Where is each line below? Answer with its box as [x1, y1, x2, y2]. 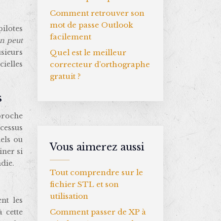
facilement [50, 32, 91, 41]
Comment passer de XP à [50, 207, 146, 217]
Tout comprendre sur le [50, 168, 143, 177]
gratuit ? [50, 72, 81, 81]
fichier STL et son [50, 180, 119, 189]
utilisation [50, 191, 88, 201]
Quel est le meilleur [50, 48, 126, 57]
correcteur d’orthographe [50, 60, 150, 69]
